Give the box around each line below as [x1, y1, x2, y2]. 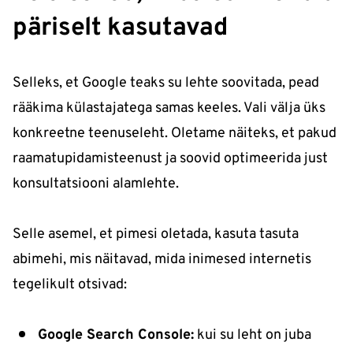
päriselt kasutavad [13, 13, 228, 45]
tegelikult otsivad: [13, 276, 127, 295]
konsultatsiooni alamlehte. [13, 175, 179, 194]
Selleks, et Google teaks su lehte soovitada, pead [13, 74, 319, 93]
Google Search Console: [38, 326, 194, 345]
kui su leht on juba [194, 326, 311, 345]
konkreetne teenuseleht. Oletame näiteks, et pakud [13, 124, 336, 143]
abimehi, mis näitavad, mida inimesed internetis [13, 251, 311, 269]
